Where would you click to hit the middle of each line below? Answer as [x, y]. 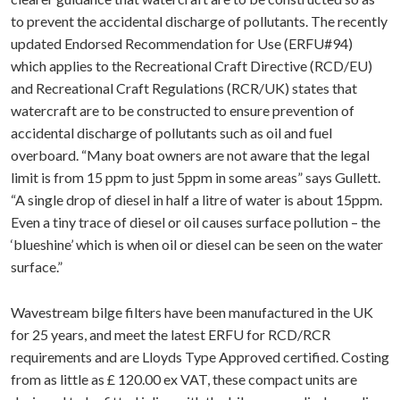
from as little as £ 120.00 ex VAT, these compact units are [184, 379]
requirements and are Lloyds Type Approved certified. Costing [200, 357]
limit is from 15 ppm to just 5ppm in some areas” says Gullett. [197, 177]
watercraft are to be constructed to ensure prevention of [183, 110]
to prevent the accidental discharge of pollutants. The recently [199, 21]
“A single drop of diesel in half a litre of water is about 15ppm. [198, 200]
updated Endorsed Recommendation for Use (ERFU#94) [182, 43]
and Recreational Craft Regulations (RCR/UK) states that [184, 88]
